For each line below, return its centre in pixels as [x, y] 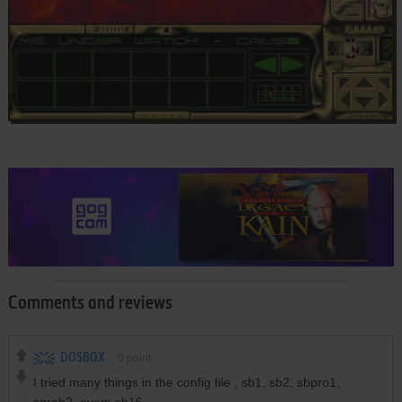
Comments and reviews [90, 305]
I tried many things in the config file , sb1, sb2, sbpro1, [186, 383]
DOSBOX [82, 358]
